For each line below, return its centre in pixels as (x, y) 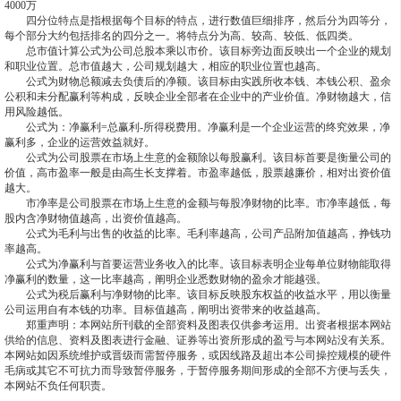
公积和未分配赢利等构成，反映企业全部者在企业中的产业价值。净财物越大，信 (197, 97)
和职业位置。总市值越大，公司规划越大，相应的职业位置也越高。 (165, 66)
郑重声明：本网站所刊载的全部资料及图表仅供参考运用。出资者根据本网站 (197, 325)
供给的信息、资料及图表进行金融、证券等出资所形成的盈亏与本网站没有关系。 (197, 340)
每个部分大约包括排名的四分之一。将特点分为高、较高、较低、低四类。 (181, 36)
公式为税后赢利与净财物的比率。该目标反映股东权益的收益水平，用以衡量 (197, 294)
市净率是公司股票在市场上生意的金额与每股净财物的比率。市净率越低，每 (197, 203)
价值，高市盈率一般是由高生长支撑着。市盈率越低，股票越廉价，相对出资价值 (197, 173)
